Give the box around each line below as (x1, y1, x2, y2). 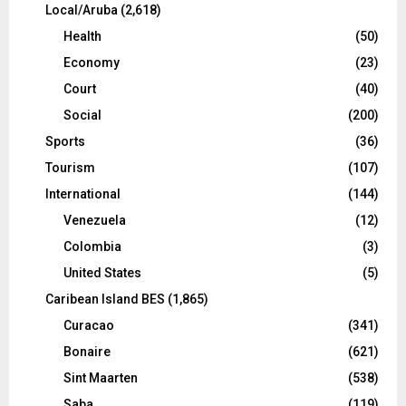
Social (63, 108, 101, 122)
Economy (63, 55, 120, 70)
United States (63, 266, 141, 280)
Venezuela (63, 213, 126, 227)
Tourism (45, 160, 95, 175)
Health (63, 29, 101, 43)
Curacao (63, 318, 114, 333)
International (45, 187, 121, 201)
